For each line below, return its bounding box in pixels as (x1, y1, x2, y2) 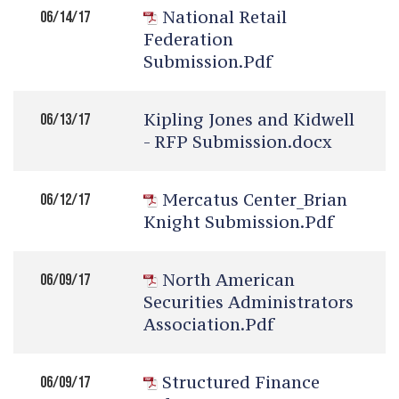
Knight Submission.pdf (143, 211, 334, 232)
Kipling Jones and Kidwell (143, 109, 354, 130)
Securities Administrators (143, 291, 354, 313)
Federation (143, 28, 233, 50)
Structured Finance (162, 371, 320, 393)
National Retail (162, 6, 287, 28)
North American (162, 269, 295, 290)
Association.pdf (143, 313, 274, 335)
